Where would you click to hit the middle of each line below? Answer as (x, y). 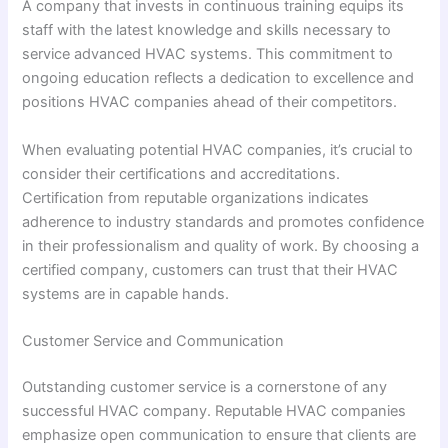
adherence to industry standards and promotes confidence (223, 221)
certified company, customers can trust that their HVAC (210, 269)
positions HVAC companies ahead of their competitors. (210, 102)
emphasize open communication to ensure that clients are (219, 434)
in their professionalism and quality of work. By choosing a (221, 245)
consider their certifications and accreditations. (181, 173)
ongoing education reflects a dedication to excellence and (218, 78)
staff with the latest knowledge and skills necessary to (207, 30)
